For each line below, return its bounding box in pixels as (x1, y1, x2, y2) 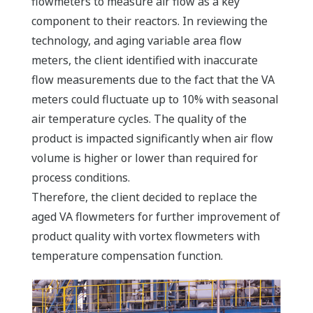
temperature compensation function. (31, 248, 223, 263)
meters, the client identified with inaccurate (31, 52, 258, 68)
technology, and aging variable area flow (31, 33, 242, 48)
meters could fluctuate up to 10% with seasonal (31, 92, 279, 107)
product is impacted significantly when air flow (31, 131, 273, 146)
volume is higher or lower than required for (31, 150, 258, 166)
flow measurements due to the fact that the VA (31, 72, 275, 87)
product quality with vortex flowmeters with (31, 228, 260, 244)
